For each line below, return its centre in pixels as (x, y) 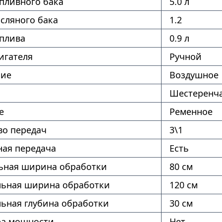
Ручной (185, 56)
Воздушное (194, 75)
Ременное (191, 111)
